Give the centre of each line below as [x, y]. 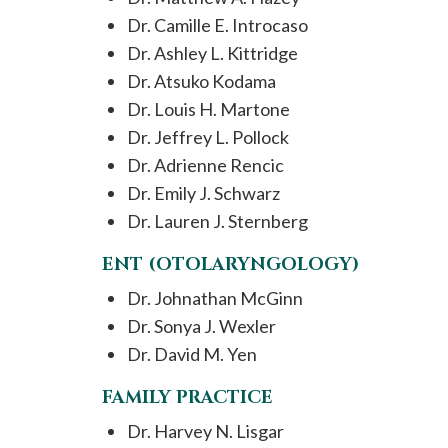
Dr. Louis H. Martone [208, 109]
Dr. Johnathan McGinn [215, 298]
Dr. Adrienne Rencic [205, 165]
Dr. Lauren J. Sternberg [217, 221]
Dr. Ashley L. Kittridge [212, 53]
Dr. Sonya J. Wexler [201, 326]
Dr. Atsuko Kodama [201, 81]
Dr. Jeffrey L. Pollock [208, 137]
